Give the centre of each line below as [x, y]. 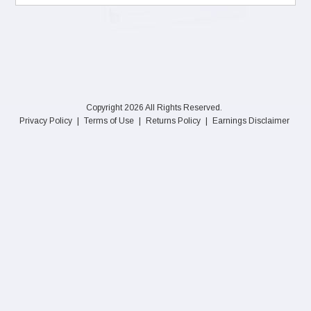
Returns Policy [173, 121]
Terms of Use [109, 121]
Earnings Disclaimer [251, 121]
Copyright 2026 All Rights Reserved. [154, 108]
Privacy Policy [45, 121]
